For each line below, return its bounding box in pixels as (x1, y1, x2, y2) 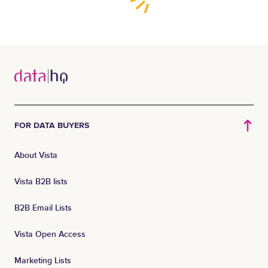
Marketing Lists (14, 255, 71, 266)
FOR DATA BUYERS (14, 120, 89, 130)
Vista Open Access (14, 229, 86, 239)
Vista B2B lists (14, 176, 68, 187)
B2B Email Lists (14, 203, 72, 213)
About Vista (14, 150, 57, 160)
